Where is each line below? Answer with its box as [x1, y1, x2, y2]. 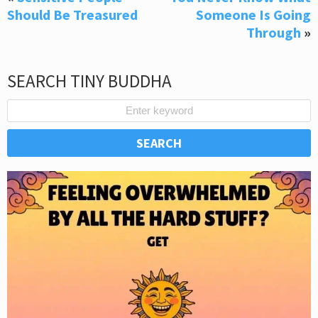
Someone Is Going [196, 5, 311, 23]
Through [246, 23, 301, 41]
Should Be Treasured [7, 5, 138, 23]
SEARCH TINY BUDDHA [7, 69, 172, 92]
